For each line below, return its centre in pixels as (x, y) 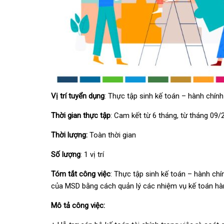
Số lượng (66, 154)
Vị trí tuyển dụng (78, 96)
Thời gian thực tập (81, 115)
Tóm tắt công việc (81, 174)
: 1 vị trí (92, 154)
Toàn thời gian (112, 135)
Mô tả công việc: (78, 205)
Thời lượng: (69, 135)
